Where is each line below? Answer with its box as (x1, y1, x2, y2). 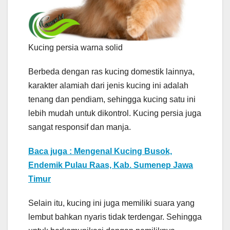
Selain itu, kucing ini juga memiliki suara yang (28, 199, 195, 208)
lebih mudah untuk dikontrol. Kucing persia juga (28, 109, 201, 118)
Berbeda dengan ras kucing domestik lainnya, (28, 67, 195, 76)
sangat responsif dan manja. (28, 123, 131, 132)
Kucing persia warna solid (28, 43, 123, 52)
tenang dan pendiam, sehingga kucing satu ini (28, 95, 196, 104)
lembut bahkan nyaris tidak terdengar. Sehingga (28, 213, 202, 222)
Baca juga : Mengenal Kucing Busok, (28, 147, 172, 156)
